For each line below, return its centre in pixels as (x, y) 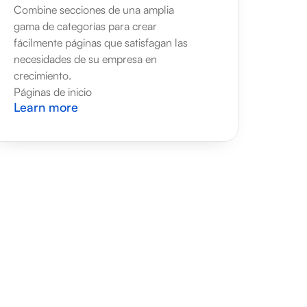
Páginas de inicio (53, 92)
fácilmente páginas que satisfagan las (101, 42)
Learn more (46, 107)
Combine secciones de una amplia (94, 10)
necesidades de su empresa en (85, 59)
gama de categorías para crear (85, 26)
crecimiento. (42, 75)
